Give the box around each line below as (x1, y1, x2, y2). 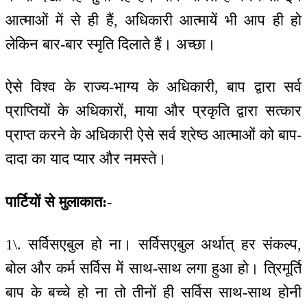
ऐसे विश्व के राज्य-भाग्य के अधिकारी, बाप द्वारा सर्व (5, 78, 302, 96)
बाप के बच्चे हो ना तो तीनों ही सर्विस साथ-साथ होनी (5, 284, 302, 302)
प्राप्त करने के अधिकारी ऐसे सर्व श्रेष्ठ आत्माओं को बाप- (5, 126, 302, 144)
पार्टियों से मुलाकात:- (5, 193, 112, 210)
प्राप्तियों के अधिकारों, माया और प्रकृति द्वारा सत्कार (5, 102, 302, 120)
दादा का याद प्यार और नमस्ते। (5, 150, 167, 168)
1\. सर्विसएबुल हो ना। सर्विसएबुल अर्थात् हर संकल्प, (5, 236, 302, 254)
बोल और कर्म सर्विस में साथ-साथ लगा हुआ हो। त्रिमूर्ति (5, 260, 302, 278)
